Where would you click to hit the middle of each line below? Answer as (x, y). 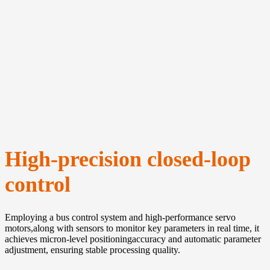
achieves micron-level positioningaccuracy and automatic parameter (133, 239)
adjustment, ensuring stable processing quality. (93, 250)
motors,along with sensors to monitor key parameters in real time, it (132, 228)
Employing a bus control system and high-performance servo (120, 218)
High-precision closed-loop (128, 159)
